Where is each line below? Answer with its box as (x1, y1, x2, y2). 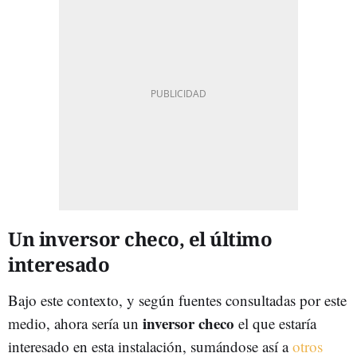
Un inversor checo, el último (8, 225, 272, 252)
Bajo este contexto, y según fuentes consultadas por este (8, 289, 347, 310)
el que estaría (238, 312, 316, 333)
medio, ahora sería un (8, 312, 139, 333)
